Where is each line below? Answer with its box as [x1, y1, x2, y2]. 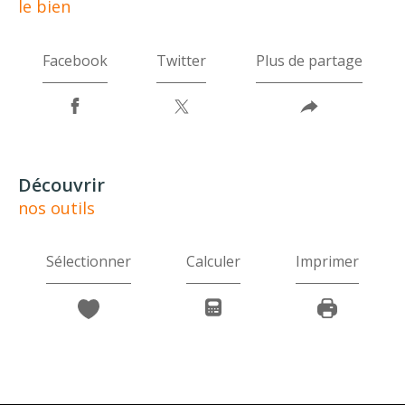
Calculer [185, 251, 240, 272]
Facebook [42, 50, 108, 71]
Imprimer [296, 251, 360, 272]
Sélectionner [45, 251, 131, 272]
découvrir [32, 172, 105, 197]
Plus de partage [255, 50, 363, 71]
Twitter [156, 50, 207, 71]
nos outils [18, 196, 95, 219]
